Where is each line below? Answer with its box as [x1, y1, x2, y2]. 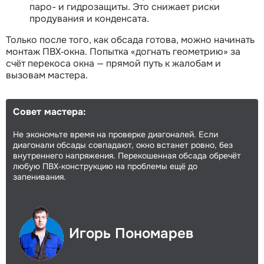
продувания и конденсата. [29, 12, 149, 25]
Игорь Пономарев [69, 225, 193, 243]
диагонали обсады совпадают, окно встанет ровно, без [13, 139, 233, 150]
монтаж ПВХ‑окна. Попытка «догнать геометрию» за [6, 45, 240, 58]
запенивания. [13, 171, 66, 182]
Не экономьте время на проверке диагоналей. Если [13, 128, 218, 140]
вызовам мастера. [6, 68, 88, 81]
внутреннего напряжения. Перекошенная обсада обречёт [13, 150, 241, 161]
